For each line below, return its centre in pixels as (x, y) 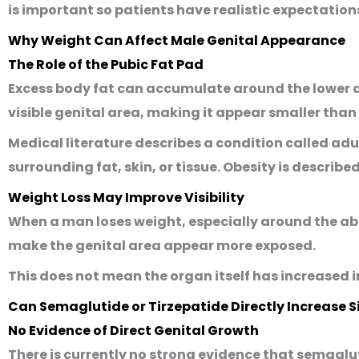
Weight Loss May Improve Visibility (126, 198)
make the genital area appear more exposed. (162, 246)
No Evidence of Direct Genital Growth (133, 331)
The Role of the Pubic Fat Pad (106, 65)
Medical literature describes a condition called (169, 143)
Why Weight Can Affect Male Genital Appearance (177, 40)
